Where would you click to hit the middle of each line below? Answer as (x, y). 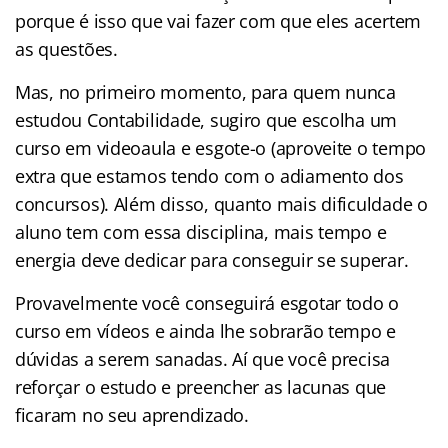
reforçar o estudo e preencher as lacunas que (201, 386)
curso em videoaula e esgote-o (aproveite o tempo (221, 147)
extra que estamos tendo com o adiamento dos (209, 175)
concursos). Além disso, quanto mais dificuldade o (221, 203)
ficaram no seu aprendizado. (132, 414)
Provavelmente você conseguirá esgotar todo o (207, 302)
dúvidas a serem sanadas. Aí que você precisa (203, 358)
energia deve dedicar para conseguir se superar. (212, 259)
